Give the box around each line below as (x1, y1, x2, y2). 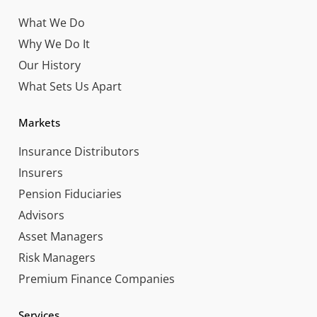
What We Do (18, 14, 85, 30)
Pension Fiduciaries (18, 185, 122, 202)
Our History (18, 57, 81, 73)
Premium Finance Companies (18, 270, 175, 287)
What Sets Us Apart (18, 78, 122, 94)
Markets (18, 115, 60, 129)
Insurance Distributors (18, 143, 139, 159)
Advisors (18, 207, 64, 223)
